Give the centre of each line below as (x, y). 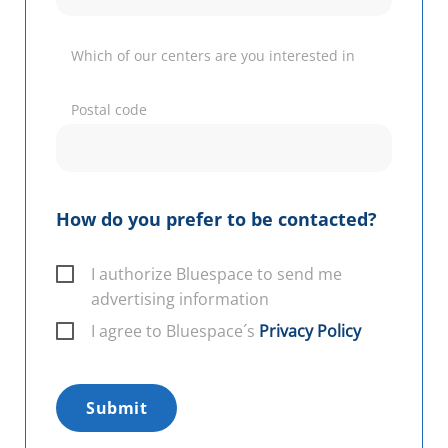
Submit (116, 407)
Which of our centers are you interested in (213, 55)
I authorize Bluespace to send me (216, 273)
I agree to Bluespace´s (175, 330)
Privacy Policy (310, 330)
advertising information (180, 298)
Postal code (109, 109)
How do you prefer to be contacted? (216, 218)
